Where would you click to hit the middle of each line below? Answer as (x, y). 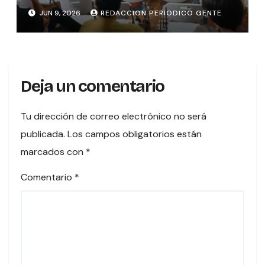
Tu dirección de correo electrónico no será (114, 117)
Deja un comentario (93, 87)
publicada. (43, 134)
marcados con (53, 152)
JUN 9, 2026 (60, 13)
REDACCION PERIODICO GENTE (161, 13)
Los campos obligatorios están (135, 134)
